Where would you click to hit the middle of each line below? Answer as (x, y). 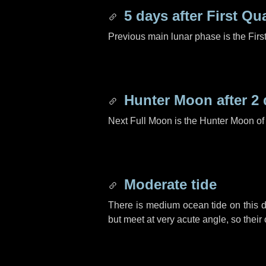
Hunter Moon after (186, 100)
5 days (146, 16)
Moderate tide (168, 184)
